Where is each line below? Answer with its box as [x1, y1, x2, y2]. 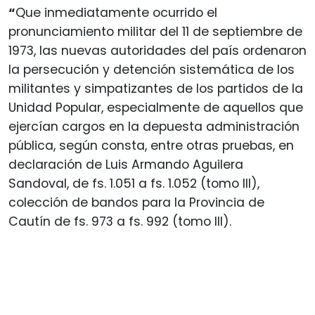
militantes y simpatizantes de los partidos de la [8, 79, 303, 97]
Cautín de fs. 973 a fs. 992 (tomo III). [8, 212, 231, 230]
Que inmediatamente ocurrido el [15, 4, 217, 21]
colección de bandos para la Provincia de [8, 193, 264, 211]
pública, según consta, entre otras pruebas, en [8, 136, 294, 154]
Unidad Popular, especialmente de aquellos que [8, 98, 303, 116]
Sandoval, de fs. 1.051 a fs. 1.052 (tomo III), [8, 174, 259, 192]
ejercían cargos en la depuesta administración [8, 117, 300, 135]
